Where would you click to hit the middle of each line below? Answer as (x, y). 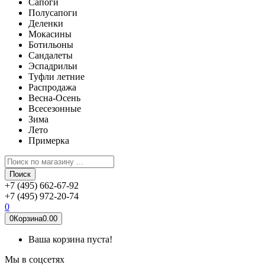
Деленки (46, 23)
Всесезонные (55, 109)
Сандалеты (51, 55)
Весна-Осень (54, 98)
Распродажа (52, 87)
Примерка (49, 140)
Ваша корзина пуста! (70, 239)
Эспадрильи (53, 66)
